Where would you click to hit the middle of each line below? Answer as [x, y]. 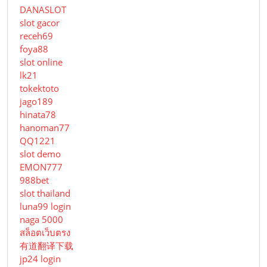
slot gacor [40, 23]
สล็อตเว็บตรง [45, 233]
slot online [41, 62]
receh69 [36, 36]
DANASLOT [43, 10]
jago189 [36, 102]
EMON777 [41, 167]
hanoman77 [45, 128]
